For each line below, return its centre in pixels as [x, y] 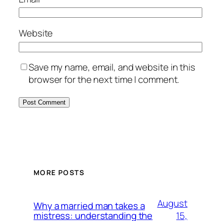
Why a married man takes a [89, 206]
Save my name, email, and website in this [112, 67]
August [172, 203]
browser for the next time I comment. [104, 80]
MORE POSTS [59, 172]
